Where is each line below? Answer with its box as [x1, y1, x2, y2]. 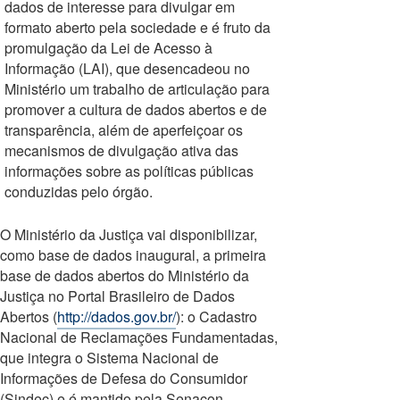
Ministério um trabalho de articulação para [4, 79, 270, 99]
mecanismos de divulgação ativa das [4, 140, 238, 161]
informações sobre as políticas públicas [4, 161, 254, 181]
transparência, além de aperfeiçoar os [4, 120, 243, 140]
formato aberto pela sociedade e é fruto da [4, 17, 271, 37]
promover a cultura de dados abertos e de [4, 99, 267, 120]
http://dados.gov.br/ [57, 306, 176, 327]
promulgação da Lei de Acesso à [4, 37, 212, 58]
